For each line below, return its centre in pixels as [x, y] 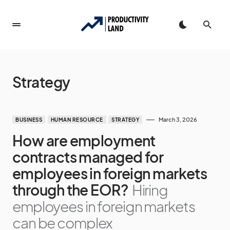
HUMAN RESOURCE [77, 120]
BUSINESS [29, 120]
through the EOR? [71, 190]
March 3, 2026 [178, 119]
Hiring [150, 190]
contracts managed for [88, 157]
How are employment [84, 140]
